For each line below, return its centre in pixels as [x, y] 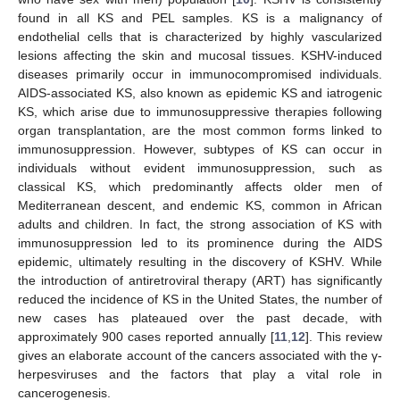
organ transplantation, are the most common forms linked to [200, 130]
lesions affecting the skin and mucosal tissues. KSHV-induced [200, 55]
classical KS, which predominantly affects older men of [200, 186]
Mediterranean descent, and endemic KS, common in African [200, 205]
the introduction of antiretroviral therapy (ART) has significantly [200, 280]
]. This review [344, 336]
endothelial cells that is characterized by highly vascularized [200, 36]
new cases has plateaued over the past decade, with [200, 317]
